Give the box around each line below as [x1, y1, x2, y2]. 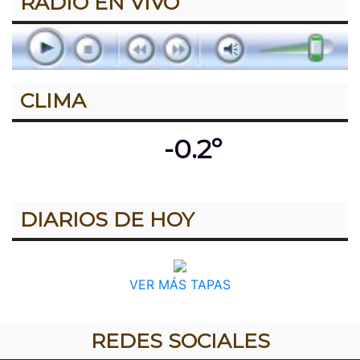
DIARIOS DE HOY [20, 207, 194, 231]
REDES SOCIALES [90, 328, 270, 353]
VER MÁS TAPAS [129, 276, 231, 292]
